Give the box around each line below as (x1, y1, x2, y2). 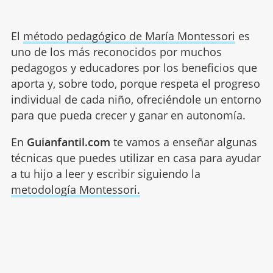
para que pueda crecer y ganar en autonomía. (10, 107, 246, 122)
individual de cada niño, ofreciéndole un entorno (10, 91, 261, 107)
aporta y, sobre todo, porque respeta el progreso (10, 76, 260, 91)
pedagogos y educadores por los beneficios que (10, 60, 257, 75)
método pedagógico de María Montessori (23, 28, 235, 43)
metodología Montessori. (10, 182, 140, 197)
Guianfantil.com (26, 134, 110, 149)
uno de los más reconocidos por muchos (10, 44, 222, 59)
